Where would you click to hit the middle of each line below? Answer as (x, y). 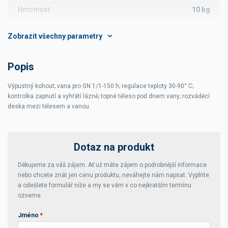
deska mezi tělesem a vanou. (49, 106)
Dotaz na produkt (114, 147)
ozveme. (30, 195)
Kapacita (32, 74)
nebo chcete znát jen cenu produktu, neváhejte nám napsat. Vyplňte (113, 175)
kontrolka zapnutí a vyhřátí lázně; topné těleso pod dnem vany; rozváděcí (109, 96)
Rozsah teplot (40, 52)
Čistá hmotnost (42, 95)
